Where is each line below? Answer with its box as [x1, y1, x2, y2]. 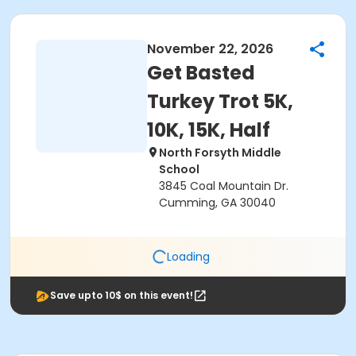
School [159, 161, 199, 177]
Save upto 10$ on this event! [50, 288, 193, 302]
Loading [167, 248, 210, 265]
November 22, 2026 [147, 40, 273, 58]
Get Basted [147, 60, 255, 86]
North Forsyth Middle [159, 145, 281, 161]
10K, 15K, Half [147, 117, 270, 143]
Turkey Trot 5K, [147, 88, 293, 114]
